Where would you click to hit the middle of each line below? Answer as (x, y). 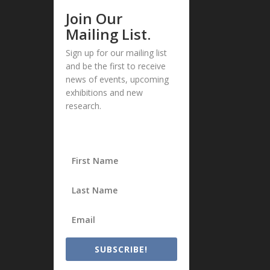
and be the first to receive (116, 66)
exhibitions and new (105, 93)
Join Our (94, 19)
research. (84, 106)
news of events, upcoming (118, 80)
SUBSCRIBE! (121, 250)
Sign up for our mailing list (117, 53)
